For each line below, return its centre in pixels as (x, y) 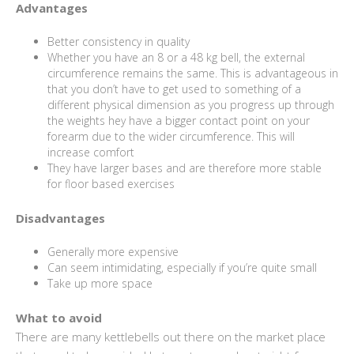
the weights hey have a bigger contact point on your (179, 120)
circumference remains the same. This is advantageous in (193, 73)
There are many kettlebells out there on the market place (171, 336)
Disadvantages (60, 218)
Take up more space (100, 283)
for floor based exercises (111, 183)
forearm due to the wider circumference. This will (171, 136)
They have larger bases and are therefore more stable (185, 168)
